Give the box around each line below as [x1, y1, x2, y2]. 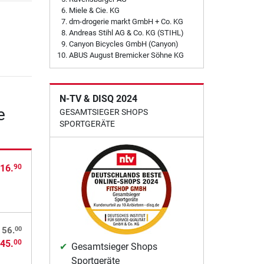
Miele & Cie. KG [68, 5, 120, 15]
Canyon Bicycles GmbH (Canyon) [68, 39, 179, 48]
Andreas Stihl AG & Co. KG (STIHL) [68, 28, 184, 37]
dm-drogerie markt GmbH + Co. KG [68, 16, 183, 26]
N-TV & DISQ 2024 [59, 93, 137, 104]
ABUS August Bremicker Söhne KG [68, 50, 184, 60]
